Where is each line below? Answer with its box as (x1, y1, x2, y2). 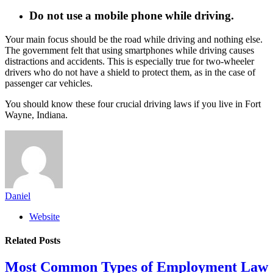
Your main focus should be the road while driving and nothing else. (5, 34, 263, 44)
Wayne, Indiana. (5, 109, 70, 120)
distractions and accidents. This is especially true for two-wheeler (5, 55, 254, 66)
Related (5, 235, 39, 246)
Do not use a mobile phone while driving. (29, 9, 237, 22)
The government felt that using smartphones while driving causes (5, 44, 254, 55)
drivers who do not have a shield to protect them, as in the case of (5, 66, 255, 77)
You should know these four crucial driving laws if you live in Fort (5, 98, 261, 109)
